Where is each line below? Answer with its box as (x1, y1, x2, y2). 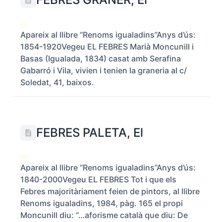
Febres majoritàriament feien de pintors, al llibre (20, 186, 200, 196)
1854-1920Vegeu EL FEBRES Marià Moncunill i (20, 42, 194, 52)
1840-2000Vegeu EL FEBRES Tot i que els (20, 174, 176, 184)
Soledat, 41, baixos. (20, 77, 96, 87)
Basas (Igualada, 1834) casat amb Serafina (20, 54, 181, 63)
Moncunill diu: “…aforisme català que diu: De (20, 210, 188, 220)
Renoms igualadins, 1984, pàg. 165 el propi (20, 198, 183, 208)
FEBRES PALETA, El (36, 125, 143, 140)
